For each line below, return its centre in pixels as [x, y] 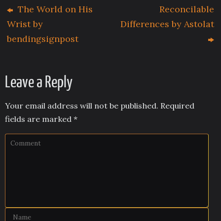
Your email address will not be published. [82, 105]
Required [177, 105]
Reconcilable [186, 9]
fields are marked [39, 119]
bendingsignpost [43, 38]
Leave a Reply [39, 82]
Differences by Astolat [167, 24]
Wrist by [25, 24]
